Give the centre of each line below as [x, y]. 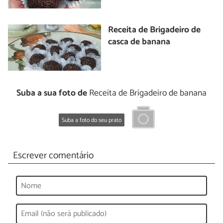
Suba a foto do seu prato [92, 120]
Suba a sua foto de [52, 94]
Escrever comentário [53, 156]
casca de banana [139, 42]
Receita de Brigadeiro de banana [147, 94]
